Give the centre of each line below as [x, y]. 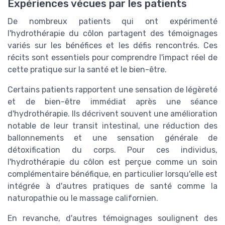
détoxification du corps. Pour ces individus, [113, 150]
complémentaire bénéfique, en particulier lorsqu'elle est [113, 174]
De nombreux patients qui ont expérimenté [113, 22]
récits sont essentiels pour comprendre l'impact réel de [113, 58]
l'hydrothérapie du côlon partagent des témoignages [113, 34]
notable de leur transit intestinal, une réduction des [113, 126]
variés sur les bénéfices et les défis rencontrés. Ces [113, 46]
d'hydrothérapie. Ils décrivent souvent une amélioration [113, 114]
